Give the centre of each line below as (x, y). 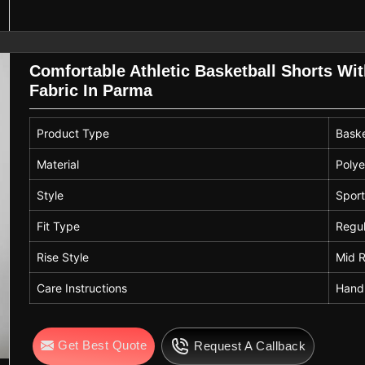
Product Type (73, 134)
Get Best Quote (103, 345)
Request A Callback (250, 346)
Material (58, 165)
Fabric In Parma (91, 91)
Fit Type (59, 226)
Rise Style (63, 257)
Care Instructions (82, 288)
